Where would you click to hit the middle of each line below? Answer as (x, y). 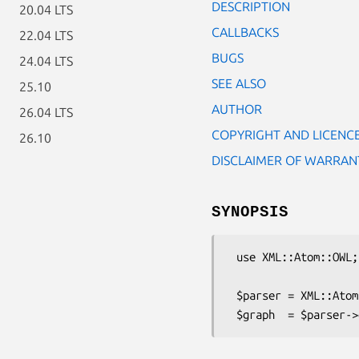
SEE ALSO (239, 83)
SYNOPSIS (250, 212)
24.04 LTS (46, 61)
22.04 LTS (46, 35)
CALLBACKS (245, 32)
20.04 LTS (46, 10)
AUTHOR (237, 109)
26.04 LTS (46, 112)
